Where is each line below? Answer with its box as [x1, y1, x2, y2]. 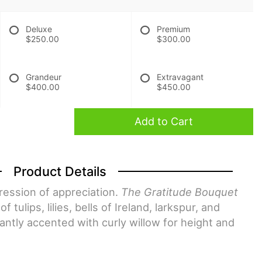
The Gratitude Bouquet [121, 185, 238, 198]
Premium [157, 24, 190, 34]
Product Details [13, 164, 106, 179]
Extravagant [157, 72, 204, 82]
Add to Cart [135, 115, 193, 127]
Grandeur [26, 72, 61, 82]
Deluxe [26, 24, 52, 34]
